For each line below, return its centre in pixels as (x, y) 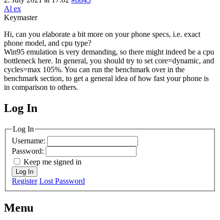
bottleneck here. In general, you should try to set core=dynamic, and (109, 60)
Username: (29, 141)
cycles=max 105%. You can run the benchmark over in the (94, 69)
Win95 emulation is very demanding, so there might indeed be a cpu (109, 52)
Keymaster (21, 17)
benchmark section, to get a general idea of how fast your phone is (106, 78)
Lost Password (62, 181)
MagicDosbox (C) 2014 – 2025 (79, 118)
